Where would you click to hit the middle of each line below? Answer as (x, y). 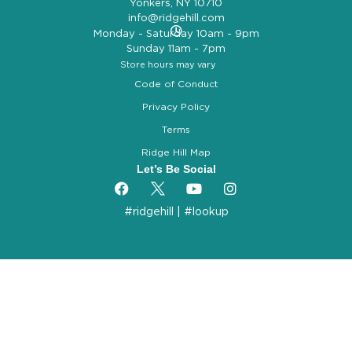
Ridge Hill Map (176, 152)
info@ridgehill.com (176, 17)
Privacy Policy (176, 106)
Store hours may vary (168, 64)
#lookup (206, 211)
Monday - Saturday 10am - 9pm (176, 33)
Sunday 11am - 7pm (176, 48)
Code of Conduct (176, 83)
